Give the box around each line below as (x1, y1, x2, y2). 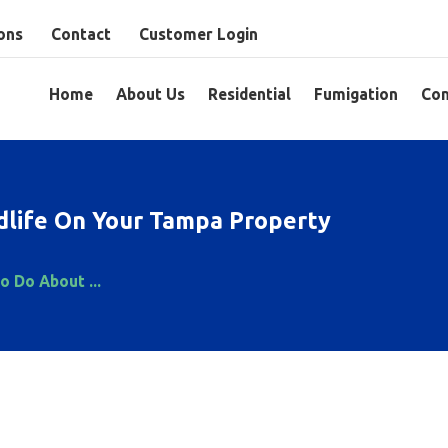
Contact (50, 24, 111, 43)
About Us (115, 84, 185, 103)
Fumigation (313, 84, 398, 103)
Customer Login (138, 24, 258, 43)
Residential (207, 84, 291, 103)
